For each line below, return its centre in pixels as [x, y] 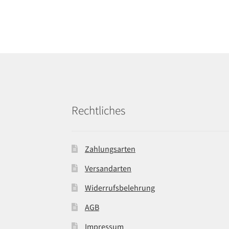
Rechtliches [99, 110]
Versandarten [108, 168]
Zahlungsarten [110, 149]
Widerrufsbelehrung [120, 188]
